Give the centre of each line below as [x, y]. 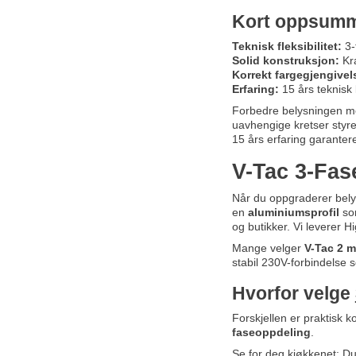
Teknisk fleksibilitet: [286, 46]
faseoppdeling [271, 333]
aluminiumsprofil [293, 213]
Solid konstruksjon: [285, 61]
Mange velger [268, 248]
